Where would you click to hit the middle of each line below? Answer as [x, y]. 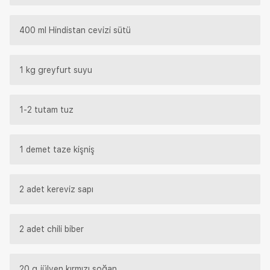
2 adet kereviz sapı [56, 189]
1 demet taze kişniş [57, 149]
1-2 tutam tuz [46, 109]
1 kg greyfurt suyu [56, 70]
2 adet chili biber [52, 229]
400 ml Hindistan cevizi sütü [75, 30]
